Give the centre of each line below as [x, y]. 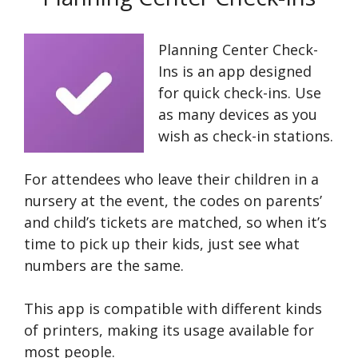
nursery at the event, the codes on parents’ [173, 201]
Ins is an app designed [235, 72]
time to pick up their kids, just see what [162, 244]
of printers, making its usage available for [169, 330]
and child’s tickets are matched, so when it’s [175, 223]
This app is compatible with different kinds [173, 309]
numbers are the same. [106, 266]
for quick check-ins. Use [240, 93]
